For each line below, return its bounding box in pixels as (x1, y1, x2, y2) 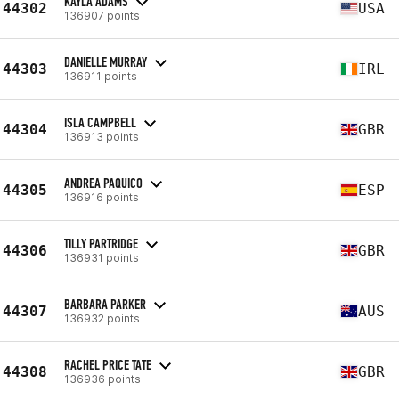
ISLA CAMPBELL (64, 113, 136, 131)
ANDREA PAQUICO (64, 174, 142, 191)
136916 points (64, 190, 139, 204)
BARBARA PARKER (64, 295, 146, 313)
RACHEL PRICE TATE (64, 355, 151, 373)
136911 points (64, 69, 137, 83)
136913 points (64, 129, 139, 143)
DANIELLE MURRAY (64, 53, 147, 70)
